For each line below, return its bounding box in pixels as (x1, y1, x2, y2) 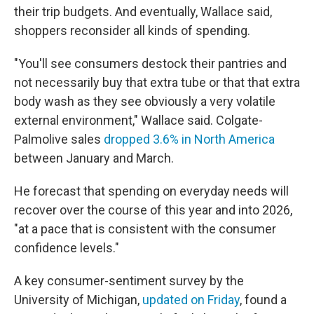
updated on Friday (142, 292, 240, 307)
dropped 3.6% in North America (104, 132, 275, 146)
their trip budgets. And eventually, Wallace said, (14, 4, 272, 19)
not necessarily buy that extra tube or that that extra (14, 75, 300, 90)
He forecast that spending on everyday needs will (14, 184, 289, 198)
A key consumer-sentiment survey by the (14, 273, 244, 288)
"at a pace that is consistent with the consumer (14, 221, 276, 236)
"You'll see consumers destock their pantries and (14, 56, 287, 71)
